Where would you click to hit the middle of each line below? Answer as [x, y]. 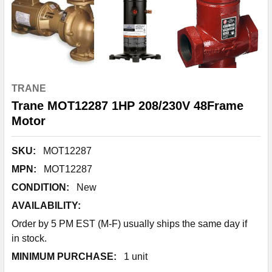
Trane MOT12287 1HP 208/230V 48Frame [127, 106]
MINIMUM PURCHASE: [64, 257]
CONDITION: [40, 187]
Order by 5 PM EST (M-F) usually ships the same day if [129, 224]
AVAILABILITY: [46, 206]
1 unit [136, 257]
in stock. [29, 238]
